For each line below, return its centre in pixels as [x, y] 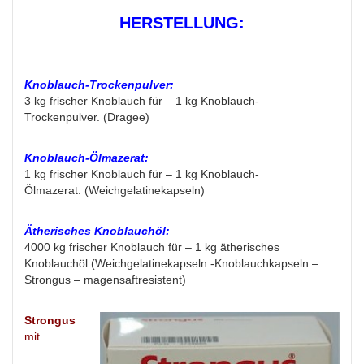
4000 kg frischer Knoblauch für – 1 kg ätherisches [152, 247]
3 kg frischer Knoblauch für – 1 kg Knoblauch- [142, 101]
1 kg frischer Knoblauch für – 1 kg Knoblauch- [142, 174]
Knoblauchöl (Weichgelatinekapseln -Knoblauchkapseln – [171, 264]
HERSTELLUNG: [182, 23]
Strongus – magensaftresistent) [105, 280]
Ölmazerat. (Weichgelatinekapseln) [115, 191]
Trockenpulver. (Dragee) [87, 117]
